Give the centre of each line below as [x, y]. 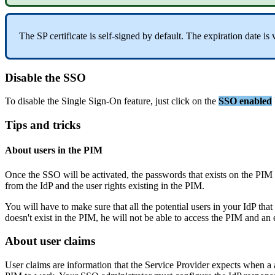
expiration [223, 36]
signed [127, 36]
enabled [256, 101]
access [196, 217]
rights [115, 185]
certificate [68, 36]
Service [159, 265]
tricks [67, 125]
